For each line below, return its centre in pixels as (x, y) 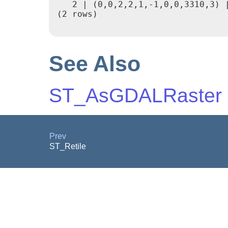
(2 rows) (77, 14)
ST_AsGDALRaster (135, 96)
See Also (95, 64)
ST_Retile (69, 147)
